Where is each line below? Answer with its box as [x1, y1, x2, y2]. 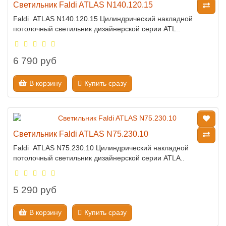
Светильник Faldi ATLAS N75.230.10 [13, 129, 148, 138]
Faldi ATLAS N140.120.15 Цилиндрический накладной [13, 15, 193, 23]
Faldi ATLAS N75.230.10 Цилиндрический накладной [13, 144, 189, 152]
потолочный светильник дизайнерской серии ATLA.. [13, 154, 185, 162]
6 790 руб [13, 55, 56, 66]
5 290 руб [13, 185, 56, 195]
